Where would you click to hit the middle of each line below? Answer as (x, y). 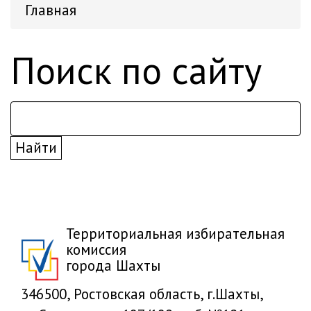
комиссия (96, 250)
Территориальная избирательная (175, 234)
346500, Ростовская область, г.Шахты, (142, 294)
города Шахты (113, 266)
